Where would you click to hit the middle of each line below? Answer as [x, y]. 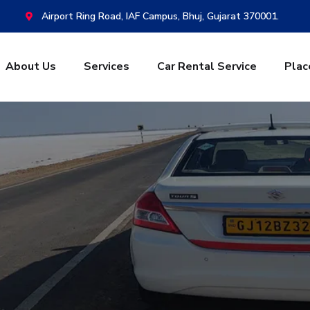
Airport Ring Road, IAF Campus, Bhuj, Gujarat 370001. [160, 16]
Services [106, 66]
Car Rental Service [207, 66]
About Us [30, 66]
